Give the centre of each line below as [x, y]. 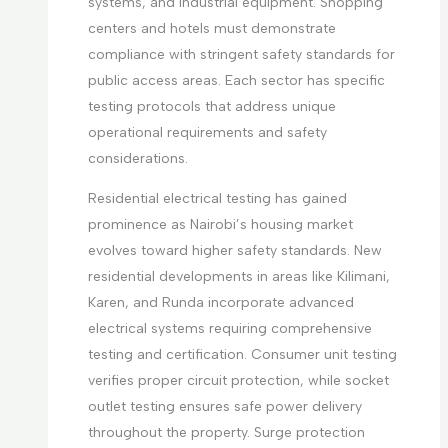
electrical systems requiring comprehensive [229, 329]
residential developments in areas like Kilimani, [238, 277]
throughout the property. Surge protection [226, 433]
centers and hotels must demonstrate [211, 29]
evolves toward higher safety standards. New [234, 251]
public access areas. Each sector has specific [236, 81]
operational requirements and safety [207, 133]
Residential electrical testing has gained [217, 199]
